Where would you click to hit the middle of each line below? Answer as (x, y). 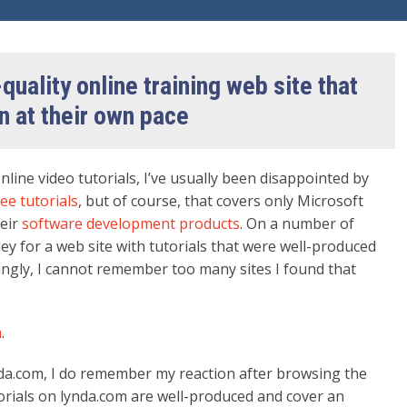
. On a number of (297, 223)
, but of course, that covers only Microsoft (221, 200)
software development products (131, 223)
